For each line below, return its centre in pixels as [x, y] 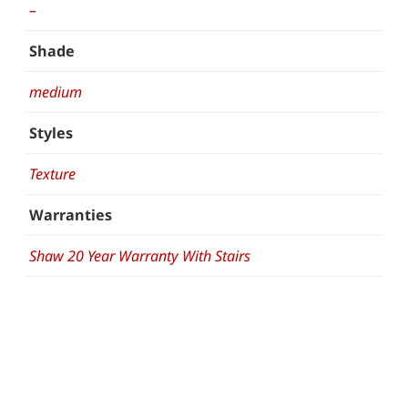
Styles [51, 133]
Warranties [70, 214]
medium [55, 92]
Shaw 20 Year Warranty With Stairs [139, 255]
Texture [52, 173]
